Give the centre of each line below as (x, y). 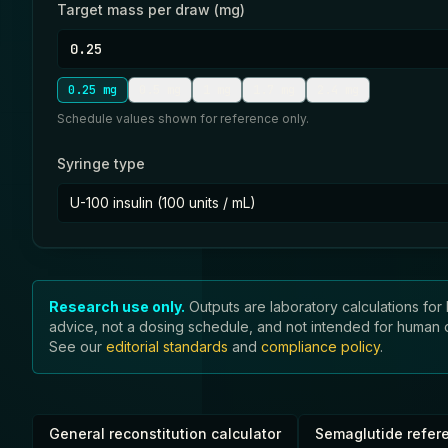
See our (75, 346)
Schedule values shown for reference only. (183, 118)
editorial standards (167, 346)
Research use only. (117, 306)
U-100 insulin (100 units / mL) (163, 202)
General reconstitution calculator (165, 433)
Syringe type (101, 163)
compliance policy (320, 346)
